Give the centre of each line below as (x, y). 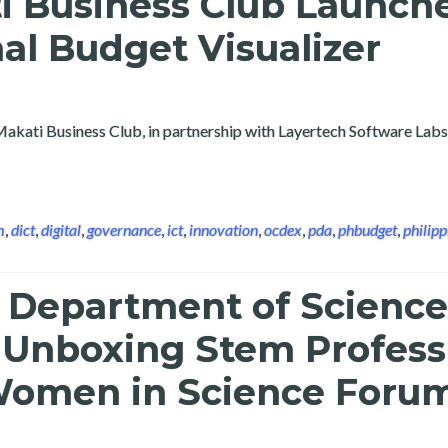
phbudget (367, 229)
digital (61, 229)
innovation (223, 229)
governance (124, 229)
